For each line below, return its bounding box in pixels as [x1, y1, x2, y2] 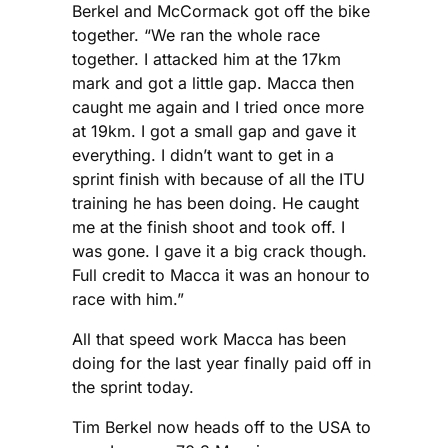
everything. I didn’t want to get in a [72, 145, 334, 166]
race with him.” [72, 289, 184, 310]
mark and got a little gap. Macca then [72, 73, 354, 94]
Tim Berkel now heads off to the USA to [72, 417, 371, 438]
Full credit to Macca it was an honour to [72, 265, 370, 286]
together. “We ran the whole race [72, 25, 320, 46]
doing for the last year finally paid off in [72, 353, 371, 374]
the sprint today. [72, 377, 194, 398]
